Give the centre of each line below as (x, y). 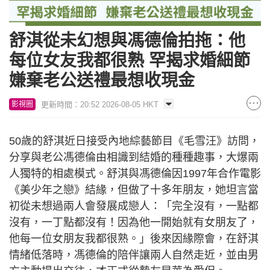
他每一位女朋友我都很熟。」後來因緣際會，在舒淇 (134, 238)
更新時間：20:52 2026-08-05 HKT (100, 104)
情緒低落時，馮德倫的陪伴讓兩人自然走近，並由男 (134, 255)
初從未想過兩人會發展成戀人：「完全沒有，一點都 (134, 206)
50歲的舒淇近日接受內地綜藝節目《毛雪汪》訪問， (134, 141)
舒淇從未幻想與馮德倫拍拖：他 (127, 40)
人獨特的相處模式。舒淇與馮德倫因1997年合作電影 (135, 173)
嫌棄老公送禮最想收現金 (102, 80)
